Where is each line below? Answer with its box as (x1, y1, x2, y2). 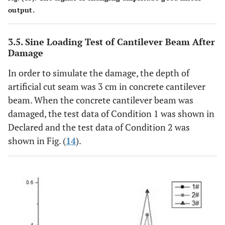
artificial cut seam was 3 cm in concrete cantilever (8, 80, 205, 93)
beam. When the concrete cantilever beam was (8, 94, 193, 106)
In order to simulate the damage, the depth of (8, 67, 189, 79)
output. (8, 5, 35, 15)
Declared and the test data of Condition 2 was (8, 121, 190, 134)
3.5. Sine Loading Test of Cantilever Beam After (8, 36, 215, 48)
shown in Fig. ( (8, 135, 66, 147)
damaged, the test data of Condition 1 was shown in (8, 107, 214, 120)
